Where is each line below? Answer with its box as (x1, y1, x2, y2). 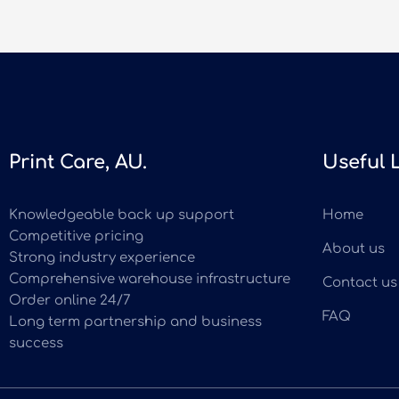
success (9, 336, 63, 352)
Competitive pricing (9, 229, 143, 245)
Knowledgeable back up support (9, 208, 234, 224)
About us (322, 241, 386, 257)
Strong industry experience (9, 250, 195, 266)
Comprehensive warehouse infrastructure (9, 272, 290, 288)
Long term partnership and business (9, 314, 262, 330)
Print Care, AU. (9, 151, 147, 173)
